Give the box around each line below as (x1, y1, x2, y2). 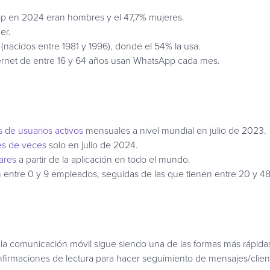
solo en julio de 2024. (49, 137, 138, 151)
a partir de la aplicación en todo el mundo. (19, 152, 190, 166)
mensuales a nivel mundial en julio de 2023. (83, 123, 266, 137)
